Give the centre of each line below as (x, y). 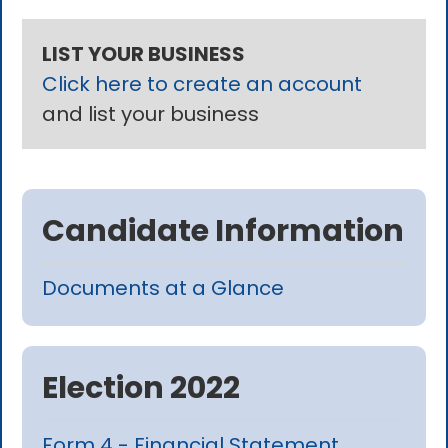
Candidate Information (223, 231)
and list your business (151, 114)
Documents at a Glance (163, 288)
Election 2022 (141, 388)
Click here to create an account (202, 84)
